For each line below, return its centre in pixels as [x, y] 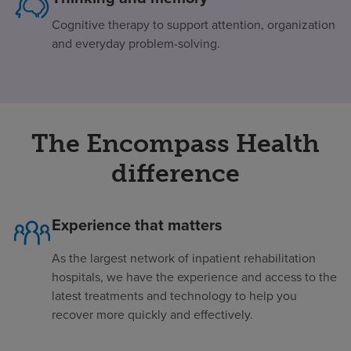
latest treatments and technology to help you [174, 295]
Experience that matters [137, 224]
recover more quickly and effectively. [152, 314]
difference [175, 173]
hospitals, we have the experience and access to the [194, 277]
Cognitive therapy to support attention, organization [194, 24]
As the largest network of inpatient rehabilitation [184, 258]
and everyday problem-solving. [136, 43]
